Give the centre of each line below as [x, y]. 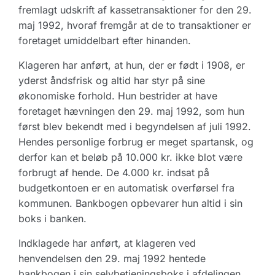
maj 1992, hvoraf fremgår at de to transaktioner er [135, 25]
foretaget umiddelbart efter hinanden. [105, 41]
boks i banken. [52, 219]
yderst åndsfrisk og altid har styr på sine [112, 80]
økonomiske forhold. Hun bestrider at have [118, 96]
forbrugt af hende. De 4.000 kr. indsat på [114, 172]
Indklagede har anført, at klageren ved [107, 243]
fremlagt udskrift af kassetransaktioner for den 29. [135, 10]
